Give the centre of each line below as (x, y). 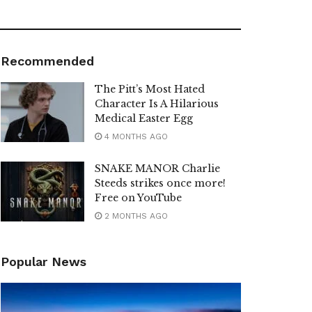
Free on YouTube (138, 198)
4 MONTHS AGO (135, 137)
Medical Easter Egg (144, 119)
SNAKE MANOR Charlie (157, 169)
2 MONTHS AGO (135, 216)
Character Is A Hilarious (157, 104)
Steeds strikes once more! (160, 184)
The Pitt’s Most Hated (150, 89)
